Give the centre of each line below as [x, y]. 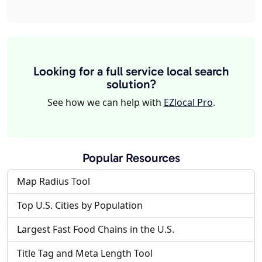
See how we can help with [105, 103]
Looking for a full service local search [131, 71]
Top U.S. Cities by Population [80, 206]
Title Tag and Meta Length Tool [85, 254]
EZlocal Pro [188, 103]
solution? [131, 84]
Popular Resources [131, 158]
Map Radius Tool [54, 182]
